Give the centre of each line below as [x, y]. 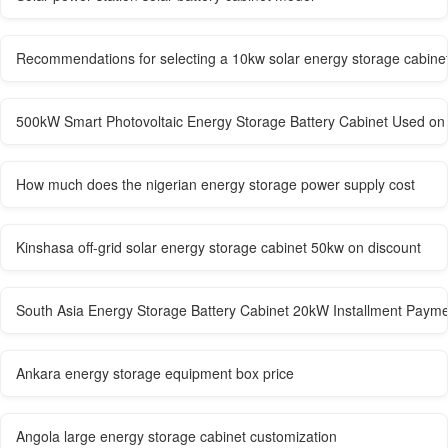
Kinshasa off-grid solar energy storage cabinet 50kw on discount [218, 247]
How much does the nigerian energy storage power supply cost [215, 184]
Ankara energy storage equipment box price [155, 373]
